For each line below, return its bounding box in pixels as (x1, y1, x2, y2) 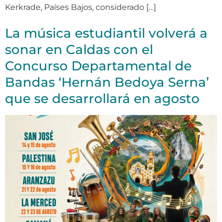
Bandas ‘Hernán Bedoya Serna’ (5, 74, 209, 90)
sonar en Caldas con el (5, 41, 153, 57)
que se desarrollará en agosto (5, 90, 200, 107)
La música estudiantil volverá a (5, 25, 208, 41)
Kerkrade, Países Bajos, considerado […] (5, 2, 156, 12)
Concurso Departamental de (5, 57, 192, 74)
